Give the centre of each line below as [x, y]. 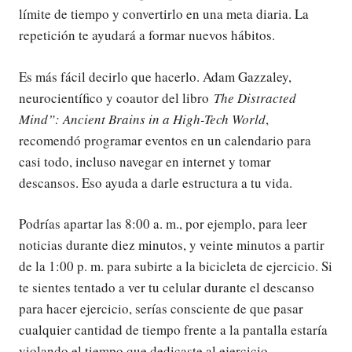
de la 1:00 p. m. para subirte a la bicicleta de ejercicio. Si [176, 266]
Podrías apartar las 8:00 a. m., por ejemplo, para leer [163, 224]
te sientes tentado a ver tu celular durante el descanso [167, 288]
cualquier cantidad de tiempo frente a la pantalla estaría [173, 330]
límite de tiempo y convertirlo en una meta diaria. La [164, 14]
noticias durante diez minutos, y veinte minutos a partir [172, 245]
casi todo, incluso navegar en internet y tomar [145, 161]
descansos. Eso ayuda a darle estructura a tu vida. [156, 182]
